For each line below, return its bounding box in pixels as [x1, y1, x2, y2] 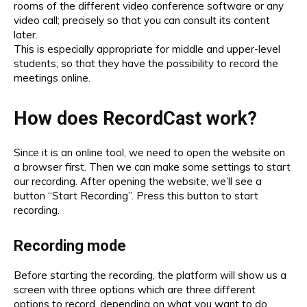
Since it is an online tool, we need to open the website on [14, 145, 285, 159]
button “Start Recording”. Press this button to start [14, 188, 258, 202]
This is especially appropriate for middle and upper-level [14, 42, 280, 56]
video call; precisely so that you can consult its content [14, 13, 270, 27]
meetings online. [14, 71, 90, 84]
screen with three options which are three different [14, 282, 256, 296]
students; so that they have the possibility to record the [14, 56, 278, 70]
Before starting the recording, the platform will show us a [14, 268, 286, 282]
